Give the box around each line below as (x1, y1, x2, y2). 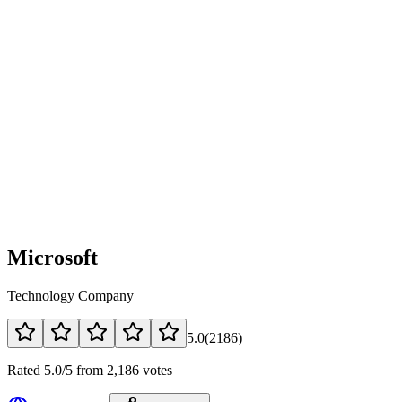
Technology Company (7, 287, 134, 303)
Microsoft (7, 245, 98, 269)
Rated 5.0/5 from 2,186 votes (7, 362, 172, 378)
